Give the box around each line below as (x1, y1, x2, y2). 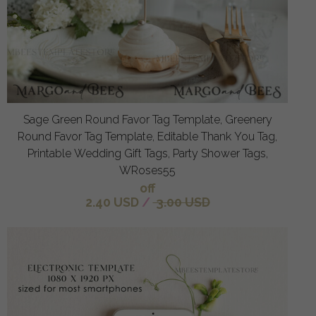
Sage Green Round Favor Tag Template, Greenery (23, 112, 272, 126)
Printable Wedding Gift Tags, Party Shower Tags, (27, 146, 268, 160)
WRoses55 (119, 163, 176, 177)
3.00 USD (152, 194, 210, 209)
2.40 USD (85, 194, 139, 209)
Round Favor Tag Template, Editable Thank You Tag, (18, 129, 277, 143)
